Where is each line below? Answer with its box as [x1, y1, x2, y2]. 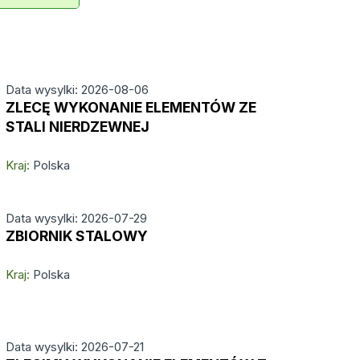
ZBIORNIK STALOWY [5, 227, 148, 244]
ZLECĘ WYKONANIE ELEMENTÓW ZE [5, 99, 256, 116]
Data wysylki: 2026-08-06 [5, 82, 149, 97]
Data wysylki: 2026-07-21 [5, 339, 144, 354]
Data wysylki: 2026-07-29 [5, 211, 147, 226]
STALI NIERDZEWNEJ [5, 118, 149, 135]
